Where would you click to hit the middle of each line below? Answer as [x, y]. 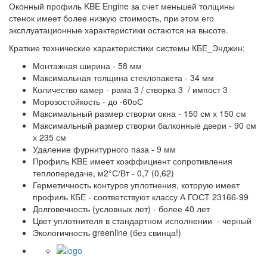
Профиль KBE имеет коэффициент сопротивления [133, 161]
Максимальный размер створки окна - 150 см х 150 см [139, 114]
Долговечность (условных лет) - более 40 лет [121, 209]
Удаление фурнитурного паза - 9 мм [105, 149]
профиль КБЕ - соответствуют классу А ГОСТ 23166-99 [141, 197]
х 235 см [49, 137]
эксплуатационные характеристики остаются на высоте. [119, 30]
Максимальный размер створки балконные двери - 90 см [145, 125]
